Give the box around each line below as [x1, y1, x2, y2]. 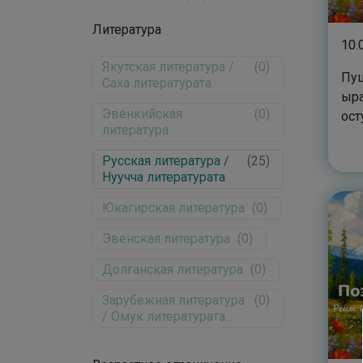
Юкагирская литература [102, 200, 245, 216]
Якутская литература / [102, 59, 234, 75]
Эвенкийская [102, 106, 182, 122]
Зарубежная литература [102, 293, 245, 308]
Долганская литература [102, 262, 243, 277]
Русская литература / [102, 153, 229, 169]
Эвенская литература [102, 231, 230, 246]
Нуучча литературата [102, 169, 225, 185]
